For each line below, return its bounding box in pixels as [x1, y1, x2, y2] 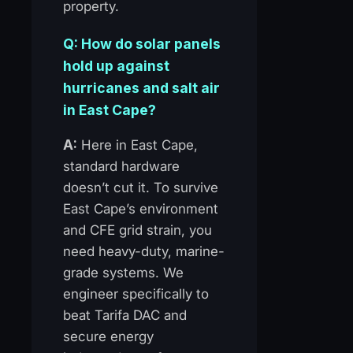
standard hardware [63, 158, 180, 174]
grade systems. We [63, 264, 184, 281]
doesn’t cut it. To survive [63, 179, 218, 195]
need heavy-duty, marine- [63, 243, 225, 259]
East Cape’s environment [63, 200, 218, 217]
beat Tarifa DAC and [63, 307, 187, 323]
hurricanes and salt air [63, 79, 220, 96]
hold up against [63, 57, 169, 74]
